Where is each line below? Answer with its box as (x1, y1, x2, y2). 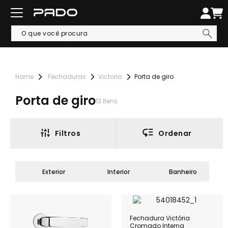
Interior (107, 167, 130, 176)
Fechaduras (48, 72, 86, 81)
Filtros (54, 128, 81, 138)
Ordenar (158, 128, 192, 138)
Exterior (42, 167, 65, 176)
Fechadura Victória (130, 213, 190, 222)
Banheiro (169, 167, 197, 176)
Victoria (98, 72, 122, 81)
